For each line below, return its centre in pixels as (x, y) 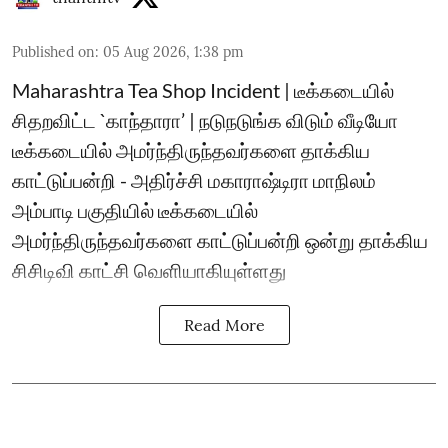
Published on (53, 52)
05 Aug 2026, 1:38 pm (173, 52)
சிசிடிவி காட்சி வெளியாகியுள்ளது (149, 270)
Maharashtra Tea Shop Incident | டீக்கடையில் (203, 90)
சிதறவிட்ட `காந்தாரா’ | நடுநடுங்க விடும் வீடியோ (205, 120)
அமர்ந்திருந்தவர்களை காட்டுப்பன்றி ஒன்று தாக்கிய (220, 240)
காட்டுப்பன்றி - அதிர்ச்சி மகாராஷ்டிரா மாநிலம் (194, 180)
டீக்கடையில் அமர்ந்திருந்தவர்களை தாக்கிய (191, 150)
